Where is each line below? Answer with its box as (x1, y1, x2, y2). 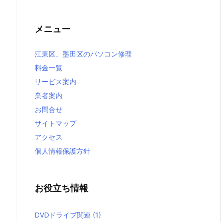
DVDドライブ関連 (35, 210, 93, 219)
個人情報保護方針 (35, 147, 90, 156)
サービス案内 (35, 77, 76, 86)
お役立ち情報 (35, 183, 88, 194)
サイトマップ (35, 119, 76, 128)
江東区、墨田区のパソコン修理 (35, 50, 132, 58)
